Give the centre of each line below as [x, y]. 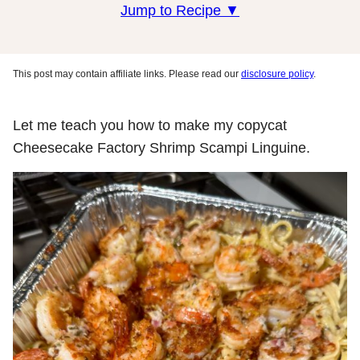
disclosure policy [277, 74]
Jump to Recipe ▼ [180, 10]
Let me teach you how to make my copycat [150, 125]
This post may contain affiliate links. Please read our [127, 74]
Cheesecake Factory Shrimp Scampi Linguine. [162, 148]
